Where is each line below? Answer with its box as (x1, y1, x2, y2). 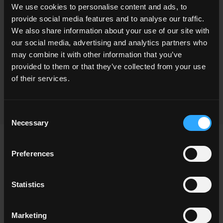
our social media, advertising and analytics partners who (11, 38, 207, 47)
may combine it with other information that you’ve (11, 50, 182, 59)
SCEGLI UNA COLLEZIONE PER (40, 135, 183, 149)
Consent (3, 109, 31, 117)
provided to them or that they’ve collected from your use (11, 62, 206, 71)
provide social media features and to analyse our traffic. (11, 14, 205, 23)
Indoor (99, 171, 119, 180)
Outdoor (97, 182, 121, 191)
